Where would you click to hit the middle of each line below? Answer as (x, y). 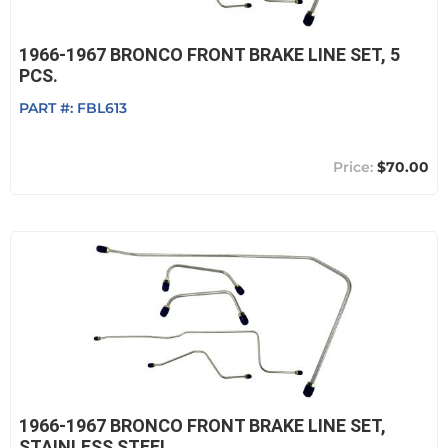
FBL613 (102, 108)
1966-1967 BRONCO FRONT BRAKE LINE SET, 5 (209, 54)
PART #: (48, 108)
